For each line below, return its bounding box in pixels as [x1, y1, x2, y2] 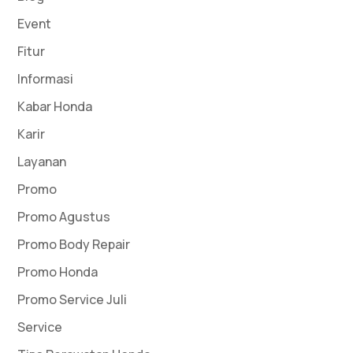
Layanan [17, 152, 67, 170]
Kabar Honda [17, 97, 93, 115]
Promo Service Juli [17, 290, 128, 308]
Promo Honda [17, 262, 98, 281]
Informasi [17, 69, 74, 87]
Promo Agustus [17, 207, 111, 225]
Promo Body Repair [17, 235, 131, 253]
